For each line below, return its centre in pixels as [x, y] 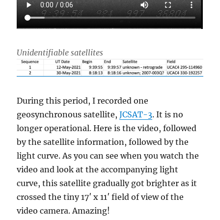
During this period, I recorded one [83, 100]
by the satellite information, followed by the [103, 142]
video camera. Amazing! [64, 210]
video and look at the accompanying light [98, 169]
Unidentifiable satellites [60, 53]
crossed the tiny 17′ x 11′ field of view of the [100, 197]
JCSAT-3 [136, 114]
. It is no [168, 114]
